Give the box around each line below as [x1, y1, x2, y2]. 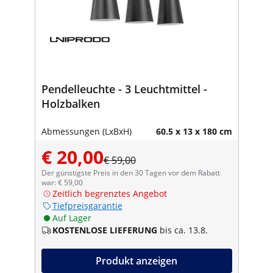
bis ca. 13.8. [159, 224, 208, 236]
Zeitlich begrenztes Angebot [52, 187, 167, 199]
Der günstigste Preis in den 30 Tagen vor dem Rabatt [41, 167, 220, 178]
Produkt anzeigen [96, 253, 177, 268]
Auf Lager [52, 211, 91, 224]
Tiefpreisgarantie [52, 199, 122, 211]
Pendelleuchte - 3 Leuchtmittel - [41, 81, 207, 96]
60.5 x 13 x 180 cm [155, 125, 232, 137]
